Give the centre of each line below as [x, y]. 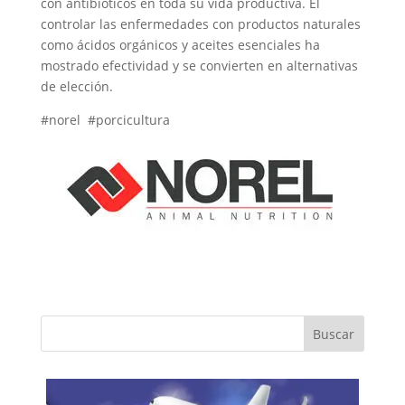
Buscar [334, 334]
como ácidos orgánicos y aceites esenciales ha [180, 45]
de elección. [76, 87]
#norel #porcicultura [105, 120]
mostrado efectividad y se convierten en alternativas [199, 66]
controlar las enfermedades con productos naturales [200, 24]
